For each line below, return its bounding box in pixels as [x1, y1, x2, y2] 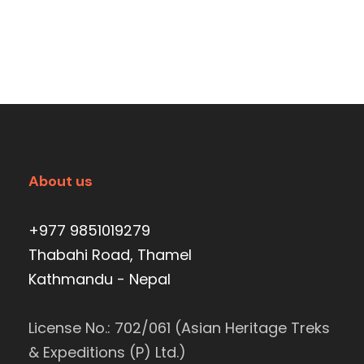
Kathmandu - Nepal [28, 269, 171, 290]
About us [28, 171, 93, 192]
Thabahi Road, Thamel [28, 245, 192, 266]
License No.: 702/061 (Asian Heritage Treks [28, 318, 330, 339]
